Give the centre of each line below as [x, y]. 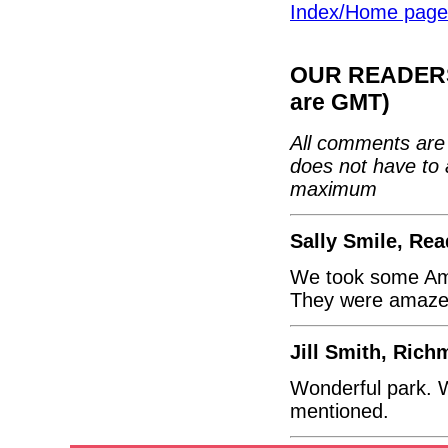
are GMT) [340, 102]
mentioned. [339, 411]
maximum [333, 189]
